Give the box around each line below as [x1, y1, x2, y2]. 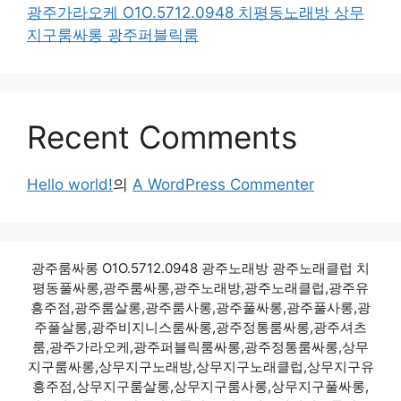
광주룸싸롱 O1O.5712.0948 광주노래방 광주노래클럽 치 [31, 260, 370, 277]
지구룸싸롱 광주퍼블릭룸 [27, 26, 199, 45]
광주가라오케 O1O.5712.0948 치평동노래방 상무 [27, 4, 364, 22]
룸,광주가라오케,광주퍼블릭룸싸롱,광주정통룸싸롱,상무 [32, 338, 369, 356]
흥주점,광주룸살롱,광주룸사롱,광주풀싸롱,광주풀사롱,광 [30, 299, 371, 317]
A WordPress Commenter [132, 175, 314, 194]
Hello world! [27, 175, 113, 194]
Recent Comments [27, 118, 297, 157]
